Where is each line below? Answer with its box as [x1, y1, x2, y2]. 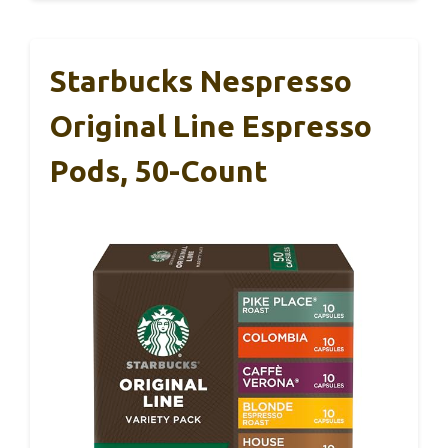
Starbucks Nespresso [50, 64, 352, 98]
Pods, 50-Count [50, 154, 268, 188]
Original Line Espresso [50, 109, 372, 143]
